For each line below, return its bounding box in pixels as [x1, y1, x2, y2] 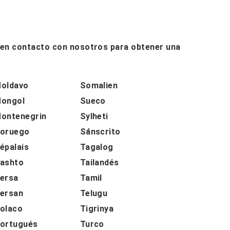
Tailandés [80, 157, 119, 167]
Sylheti [80, 111, 108, 121]
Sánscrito [80, 126, 121, 137]
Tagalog [80, 142, 113, 152]
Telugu [80, 188, 108, 198]
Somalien [80, 80, 118, 90]
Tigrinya [80, 203, 114, 214]
